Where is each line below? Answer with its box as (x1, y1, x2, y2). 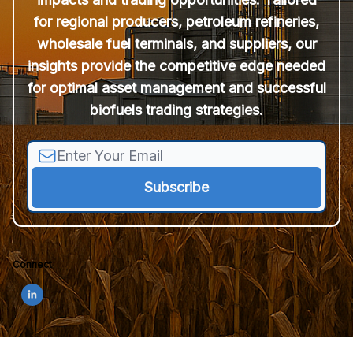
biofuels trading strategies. (90, 102, 263, 118)
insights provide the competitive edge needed (28, 58, 325, 74)
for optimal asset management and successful (27, 80, 326, 96)
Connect (13, 258, 52, 270)
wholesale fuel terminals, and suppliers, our (36, 35, 317, 52)
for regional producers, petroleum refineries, (34, 13, 319, 30)
